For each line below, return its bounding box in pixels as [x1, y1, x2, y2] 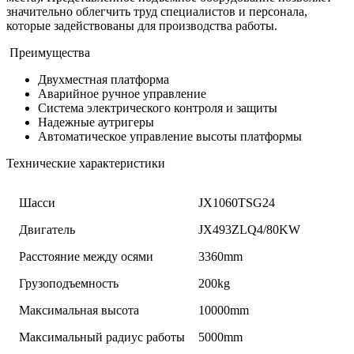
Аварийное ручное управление [38, 86, 206, 100]
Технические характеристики [6, 156, 165, 170]
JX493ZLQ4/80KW [198, 222, 301, 236]
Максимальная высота [19, 303, 140, 317]
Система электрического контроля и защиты [38, 100, 277, 115]
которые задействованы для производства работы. [6, 18, 277, 32]
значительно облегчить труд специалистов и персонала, [6, 4, 307, 18]
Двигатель [19, 222, 76, 236]
